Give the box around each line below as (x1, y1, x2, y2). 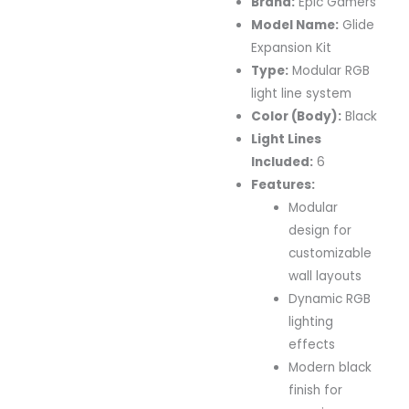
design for (288, 221, 352, 239)
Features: (251, 175, 316, 194)
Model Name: (251, 16, 340, 34)
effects (288, 335, 336, 353)
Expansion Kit (251, 38, 332, 57)
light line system (251, 84, 352, 102)
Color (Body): (251, 107, 342, 125)
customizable (288, 244, 372, 262)
